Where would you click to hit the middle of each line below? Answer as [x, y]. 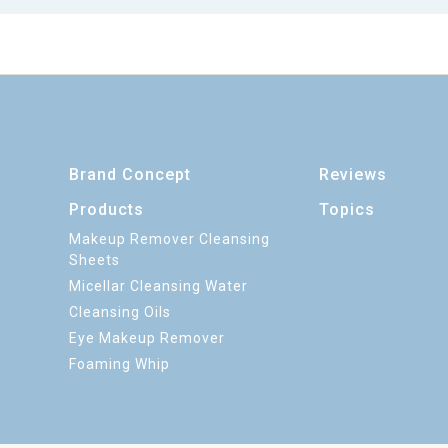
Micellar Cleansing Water [159, 286]
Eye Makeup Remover [147, 338]
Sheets [95, 260]
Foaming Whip [120, 364]
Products [107, 209]
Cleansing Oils [120, 312]
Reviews [353, 174]
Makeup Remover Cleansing [170, 239]
